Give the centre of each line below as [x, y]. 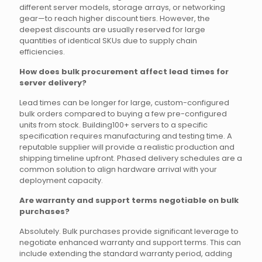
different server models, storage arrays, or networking [122, 7]
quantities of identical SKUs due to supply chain [108, 41]
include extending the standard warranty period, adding [126, 254]
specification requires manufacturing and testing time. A [126, 136]
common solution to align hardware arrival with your [118, 169]
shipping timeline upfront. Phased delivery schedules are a [131, 158]
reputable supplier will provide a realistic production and [127, 147]
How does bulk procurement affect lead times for [124, 72]
